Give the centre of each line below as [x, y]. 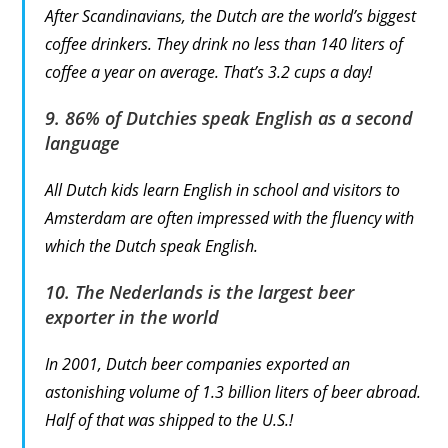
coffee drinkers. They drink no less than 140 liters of [224, 43]
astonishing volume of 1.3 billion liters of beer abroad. [233, 391]
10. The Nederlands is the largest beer [200, 291]
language [82, 142]
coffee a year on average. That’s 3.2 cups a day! [209, 71]
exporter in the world [132, 316]
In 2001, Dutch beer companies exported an [198, 363]
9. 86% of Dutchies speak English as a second [229, 117]
